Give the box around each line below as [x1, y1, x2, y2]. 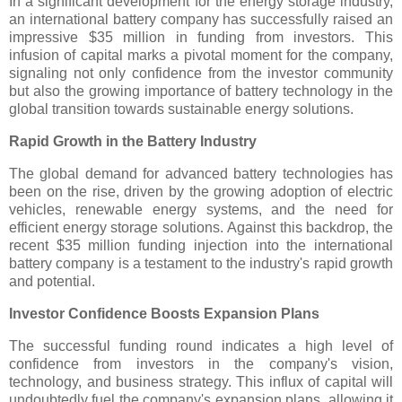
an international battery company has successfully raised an [9, 12, 393, 28]
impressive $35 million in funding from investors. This [9, 30, 393, 46]
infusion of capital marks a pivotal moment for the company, [9, 48, 393, 64]
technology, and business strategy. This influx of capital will [9, 373, 393, 389]
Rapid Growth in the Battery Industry [9, 134, 257, 150]
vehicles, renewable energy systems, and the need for [9, 202, 393, 218]
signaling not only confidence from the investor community [9, 66, 393, 82]
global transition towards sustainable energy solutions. [9, 101, 354, 118]
